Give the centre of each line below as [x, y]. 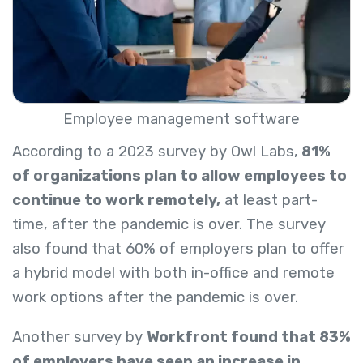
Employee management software [181, 120]
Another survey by [79, 337]
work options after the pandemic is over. [155, 298]
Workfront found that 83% [249, 337]
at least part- [269, 201]
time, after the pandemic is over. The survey [169, 225]
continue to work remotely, [116, 201]
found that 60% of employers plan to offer [194, 249]
